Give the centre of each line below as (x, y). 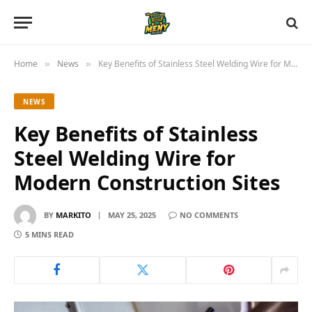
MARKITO (73, 215)
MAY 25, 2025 (132, 215)
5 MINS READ (49, 234)
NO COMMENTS (209, 215)
